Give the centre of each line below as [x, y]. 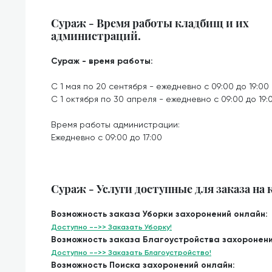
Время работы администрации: [115, 124]
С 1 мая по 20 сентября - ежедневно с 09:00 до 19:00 [160, 86]
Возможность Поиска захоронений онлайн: [143, 265]
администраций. [96, 36]
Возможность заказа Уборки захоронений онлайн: [159, 214]
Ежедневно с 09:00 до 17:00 [107, 137]
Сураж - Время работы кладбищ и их [150, 23]
